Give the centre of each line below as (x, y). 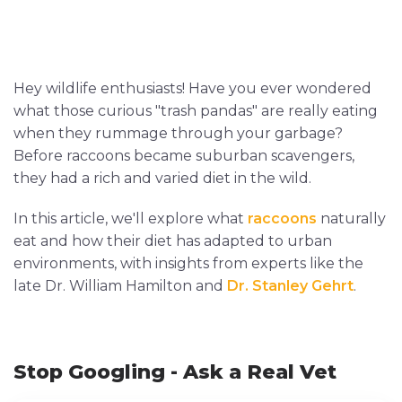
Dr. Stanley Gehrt (290, 286)
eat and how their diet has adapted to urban (173, 241)
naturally (351, 219)
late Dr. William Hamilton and (120, 286)
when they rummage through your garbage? (178, 134)
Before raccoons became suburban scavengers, (184, 156)
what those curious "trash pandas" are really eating (196, 111)
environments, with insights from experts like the (188, 264)
